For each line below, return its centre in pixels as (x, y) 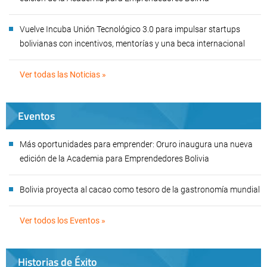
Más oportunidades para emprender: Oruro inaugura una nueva (136, 145)
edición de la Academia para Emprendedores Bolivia (114, 159)
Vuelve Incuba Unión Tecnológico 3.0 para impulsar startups (130, 30)
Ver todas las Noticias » (63, 75)
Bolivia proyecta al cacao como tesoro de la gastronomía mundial (140, 190)
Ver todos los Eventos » (63, 221)
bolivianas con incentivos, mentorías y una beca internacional (133, 44)
